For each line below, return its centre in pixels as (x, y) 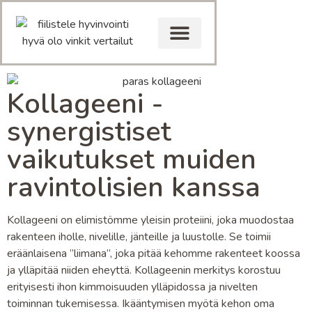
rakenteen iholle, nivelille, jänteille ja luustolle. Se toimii (139, 236)
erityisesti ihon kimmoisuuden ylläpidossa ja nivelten (132, 287)
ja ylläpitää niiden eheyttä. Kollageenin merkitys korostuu (144, 270)
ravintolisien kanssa (134, 188)
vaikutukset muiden (132, 160)
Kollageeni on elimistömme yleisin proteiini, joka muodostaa (150, 220)
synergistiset (89, 132)
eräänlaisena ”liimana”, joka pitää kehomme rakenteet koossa (154, 253)
